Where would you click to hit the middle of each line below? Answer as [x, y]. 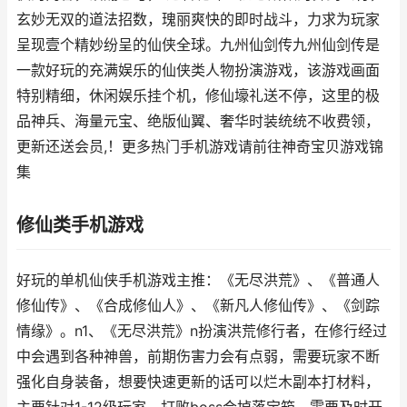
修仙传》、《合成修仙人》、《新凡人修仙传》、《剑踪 [198, 306]
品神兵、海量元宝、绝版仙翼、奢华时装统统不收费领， [198, 121]
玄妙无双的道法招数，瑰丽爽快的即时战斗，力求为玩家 [198, 20]
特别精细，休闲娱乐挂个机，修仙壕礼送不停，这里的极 [198, 96]
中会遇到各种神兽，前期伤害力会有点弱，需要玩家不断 [198, 357]
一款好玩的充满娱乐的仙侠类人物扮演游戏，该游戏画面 [198, 70]
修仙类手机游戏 [80, 225]
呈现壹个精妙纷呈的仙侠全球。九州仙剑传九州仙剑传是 [198, 45]
